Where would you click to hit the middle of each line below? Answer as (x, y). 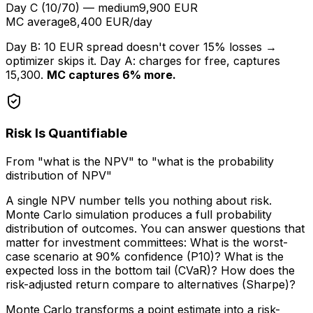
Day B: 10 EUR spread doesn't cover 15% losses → (141, 46)
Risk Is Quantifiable (66, 133)
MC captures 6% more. (111, 74)
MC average (38, 21)
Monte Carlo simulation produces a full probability (139, 214)
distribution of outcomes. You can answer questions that (155, 228)
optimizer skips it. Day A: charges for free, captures (143, 60)
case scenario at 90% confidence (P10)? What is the (145, 256)
